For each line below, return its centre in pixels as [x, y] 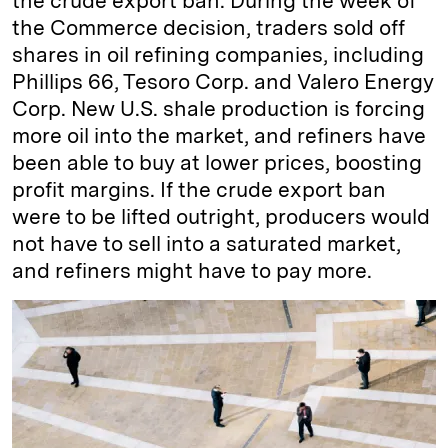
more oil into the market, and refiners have [219, 135]
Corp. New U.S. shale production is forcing [218, 108]
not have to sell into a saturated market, [206, 243]
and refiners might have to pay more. [192, 270]
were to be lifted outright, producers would [221, 216]
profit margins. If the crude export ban [199, 189]
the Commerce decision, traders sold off [208, 27]
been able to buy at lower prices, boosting [217, 162]
